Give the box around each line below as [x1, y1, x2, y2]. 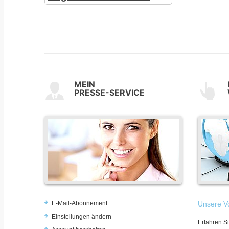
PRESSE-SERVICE [74, 87, 145, 98]
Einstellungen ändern [52, 213, 111, 220]
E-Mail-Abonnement [52, 199, 107, 207]
